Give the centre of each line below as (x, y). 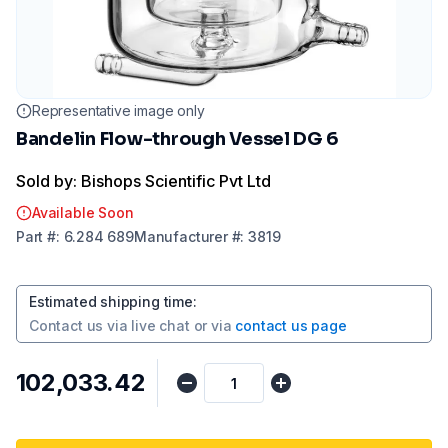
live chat (160, 325)
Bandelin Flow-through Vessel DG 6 (177, 139)
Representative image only (118, 110)
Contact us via (78, 325)
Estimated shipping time (111, 301)
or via (212, 325)
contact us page (291, 325)
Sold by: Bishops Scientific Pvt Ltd (143, 181)
